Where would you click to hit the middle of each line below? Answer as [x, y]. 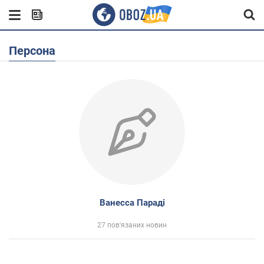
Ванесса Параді [132, 203]
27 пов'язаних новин [132, 225]
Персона [36, 51]
